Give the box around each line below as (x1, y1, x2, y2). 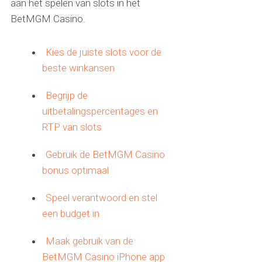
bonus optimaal (42, 164, 109, 177)
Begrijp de (46, 89, 88, 102)
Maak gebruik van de (46, 235, 134, 247)
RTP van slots (42, 121, 102, 133)
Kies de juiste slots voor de (46, 46, 162, 58)
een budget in (42, 208, 100, 220)
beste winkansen (42, 62, 115, 74)
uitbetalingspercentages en (42, 105, 158, 118)
